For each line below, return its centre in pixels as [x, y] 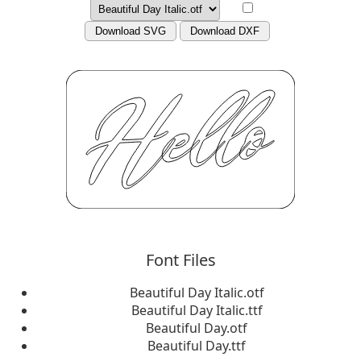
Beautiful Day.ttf [197, 346]
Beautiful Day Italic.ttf [197, 310]
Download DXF [225, 31]
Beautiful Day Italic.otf [197, 293]
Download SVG [131, 31]
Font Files [180, 260]
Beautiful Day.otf [197, 328]
